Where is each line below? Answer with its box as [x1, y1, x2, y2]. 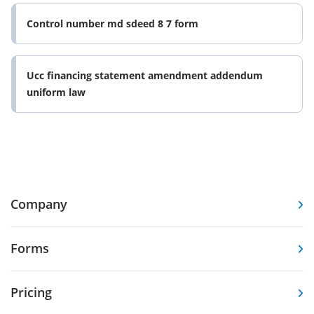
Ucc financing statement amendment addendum [27, 69, 263, 83]
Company [11, 196, 67, 213]
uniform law [27, 86, 86, 100]
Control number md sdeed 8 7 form [27, 17, 198, 31]
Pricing [11, 284, 52, 301]
